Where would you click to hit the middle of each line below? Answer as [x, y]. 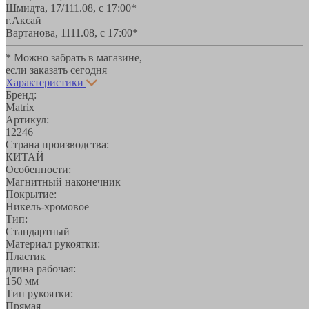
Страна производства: [57, 144]
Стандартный [38, 231]
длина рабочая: [41, 268]
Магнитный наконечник [63, 181]
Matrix [20, 107]
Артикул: [27, 119]
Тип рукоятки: [39, 293]
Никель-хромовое [47, 206]
